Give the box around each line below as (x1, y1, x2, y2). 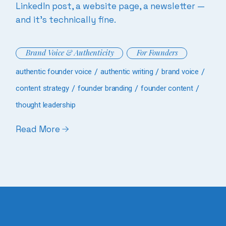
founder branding (77, 84, 133, 93)
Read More (16, 124, 61, 135)
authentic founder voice (16, 67, 92, 77)
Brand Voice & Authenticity (26, 47, 115, 58)
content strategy (16, 84, 69, 93)
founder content (141, 84, 193, 93)
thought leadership (16, 100, 76, 110)
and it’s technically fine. (16, 14, 117, 26)
